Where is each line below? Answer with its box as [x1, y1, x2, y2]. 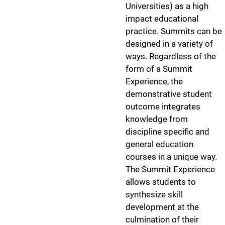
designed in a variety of [126, 39, 213, 49]
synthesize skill [126, 189, 183, 199]
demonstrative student [126, 89, 212, 99]
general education [126, 139, 193, 149]
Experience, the [126, 76, 183, 86]
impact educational [126, 14, 198, 24]
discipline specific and [126, 127, 209, 137]
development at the [126, 202, 199, 212]
